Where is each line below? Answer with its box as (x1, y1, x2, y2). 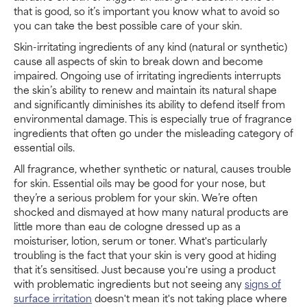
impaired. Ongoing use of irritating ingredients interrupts (14, 66, 281, 83)
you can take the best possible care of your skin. (14, 16, 242, 33)
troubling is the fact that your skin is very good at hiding (14, 246, 276, 262)
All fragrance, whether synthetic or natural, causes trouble (14, 160, 291, 176)
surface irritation (14, 289, 92, 306)
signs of (245, 275, 281, 291)
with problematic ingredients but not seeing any (14, 275, 245, 291)
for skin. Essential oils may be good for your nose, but (14, 174, 265, 191)
